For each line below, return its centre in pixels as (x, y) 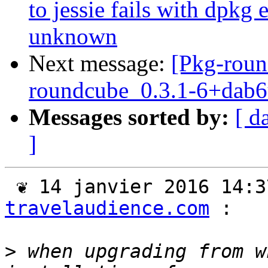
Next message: (100, 63)
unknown (73, 36)
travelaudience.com (107, 208)
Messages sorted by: (129, 117)
